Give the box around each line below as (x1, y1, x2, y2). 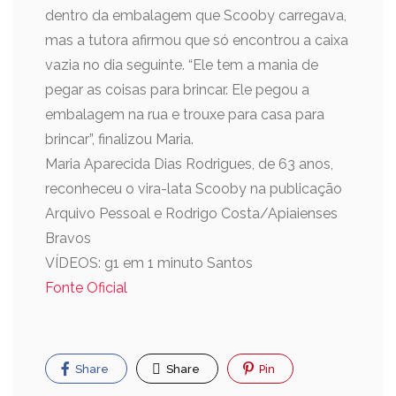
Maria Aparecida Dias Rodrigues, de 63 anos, (45, 156, 333, 172)
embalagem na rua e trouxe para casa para (45, 106, 324, 123)
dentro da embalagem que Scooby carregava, (45, 7, 346, 24)
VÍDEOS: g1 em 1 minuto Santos (45, 255, 253, 271)
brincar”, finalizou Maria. (45, 131, 194, 148)
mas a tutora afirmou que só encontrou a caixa (45, 32, 348, 49)
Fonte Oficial (45, 279, 127, 296)
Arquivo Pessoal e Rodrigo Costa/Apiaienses (45, 205, 338, 222)
